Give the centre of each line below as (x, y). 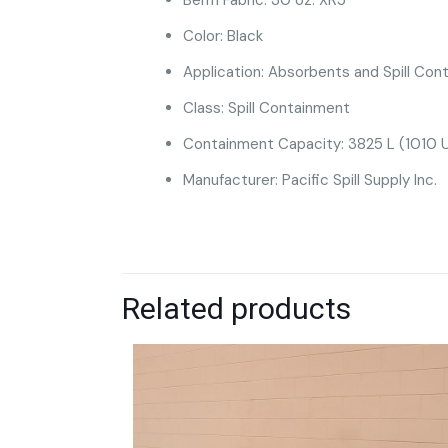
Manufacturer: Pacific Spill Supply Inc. (309, 179)
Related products (236, 308)
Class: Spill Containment (266, 107)
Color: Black (222, 35)
